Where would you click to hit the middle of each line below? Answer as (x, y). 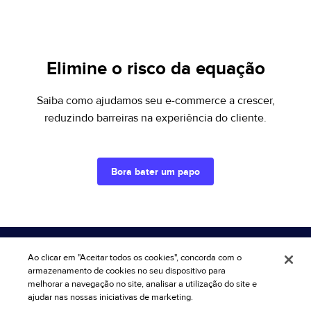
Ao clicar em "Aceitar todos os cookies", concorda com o (135, 258)
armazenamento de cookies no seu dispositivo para (127, 271)
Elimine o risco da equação (155, 69)
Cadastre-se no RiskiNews (155, 283)
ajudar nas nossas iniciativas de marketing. (111, 297)
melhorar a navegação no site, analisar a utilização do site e (143, 284)
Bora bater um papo (155, 171)
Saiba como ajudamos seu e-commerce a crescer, (155, 101)
